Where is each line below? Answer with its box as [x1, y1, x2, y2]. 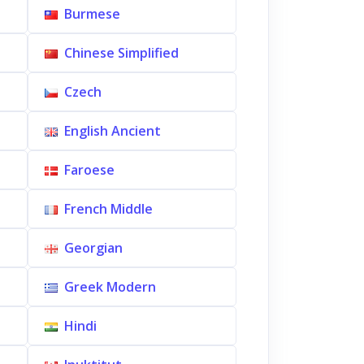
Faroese [63, 161, 115, 179]
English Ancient [63, 122, 161, 140]
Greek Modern [63, 278, 156, 296]
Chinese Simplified [63, 44, 179, 62]
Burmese [63, 5, 120, 23]
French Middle [63, 200, 153, 218]
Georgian [63, 239, 123, 257]
